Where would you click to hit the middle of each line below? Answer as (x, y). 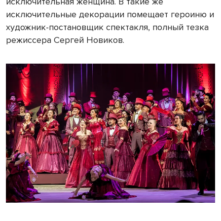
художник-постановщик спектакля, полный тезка (107, 27)
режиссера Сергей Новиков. (65, 40)
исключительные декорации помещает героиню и (110, 14)
